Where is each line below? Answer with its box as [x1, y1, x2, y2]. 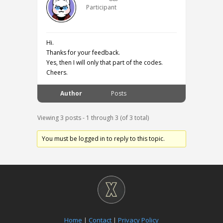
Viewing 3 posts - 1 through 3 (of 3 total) [37, 113, 149, 122]
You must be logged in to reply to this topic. [42, 134, 165, 143]
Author [60, 89, 82, 98]
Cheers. [46, 68, 68, 77]
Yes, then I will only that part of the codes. [46, 58, 163, 67]
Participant [86, 3, 116, 11]
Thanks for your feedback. [46, 48, 120, 57]
